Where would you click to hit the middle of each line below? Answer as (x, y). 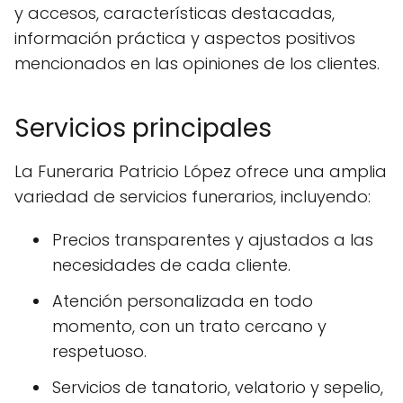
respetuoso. (99, 351)
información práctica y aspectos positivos (185, 38)
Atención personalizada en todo (183, 300)
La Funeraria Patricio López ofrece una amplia (201, 171)
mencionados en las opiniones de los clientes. (197, 63)
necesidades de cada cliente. (171, 264)
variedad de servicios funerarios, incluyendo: (193, 196)
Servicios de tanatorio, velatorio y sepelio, (218, 387)
